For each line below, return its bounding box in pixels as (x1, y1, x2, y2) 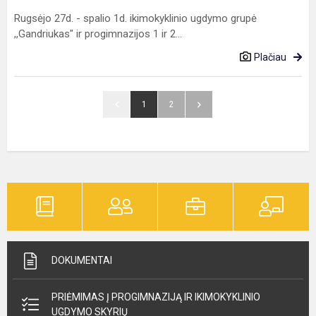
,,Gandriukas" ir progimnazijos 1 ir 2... (14, 28, 182, 40)
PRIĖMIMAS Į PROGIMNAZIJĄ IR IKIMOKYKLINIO (51, 291, 260, 303)
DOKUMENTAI (51, 255, 112, 266)
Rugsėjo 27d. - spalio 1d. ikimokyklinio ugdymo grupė (14, 12, 257, 25)
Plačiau (254, 51, 286, 63)
